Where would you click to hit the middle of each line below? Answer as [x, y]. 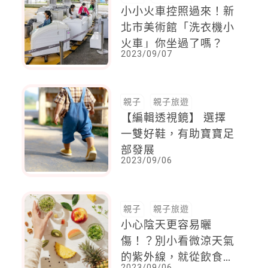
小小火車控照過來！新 [178, 11]
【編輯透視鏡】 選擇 [174, 118]
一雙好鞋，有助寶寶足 [178, 134]
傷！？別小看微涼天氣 [178, 240]
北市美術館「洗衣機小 [178, 27]
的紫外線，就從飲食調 [178, 257]
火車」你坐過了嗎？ [172, 43]
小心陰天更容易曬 [167, 224]
